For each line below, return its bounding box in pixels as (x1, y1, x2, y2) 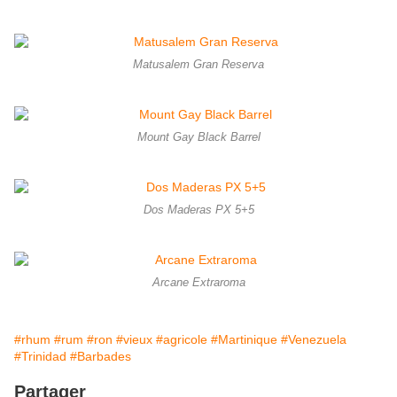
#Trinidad (14, 349, 66, 364)
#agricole (156, 332, 207, 347)
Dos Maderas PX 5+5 (143, 204, 254, 217)
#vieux (116, 332, 152, 347)
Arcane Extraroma (152, 276, 245, 290)
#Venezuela (281, 332, 346, 347)
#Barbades (70, 349, 131, 364)
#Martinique (211, 332, 277, 347)
